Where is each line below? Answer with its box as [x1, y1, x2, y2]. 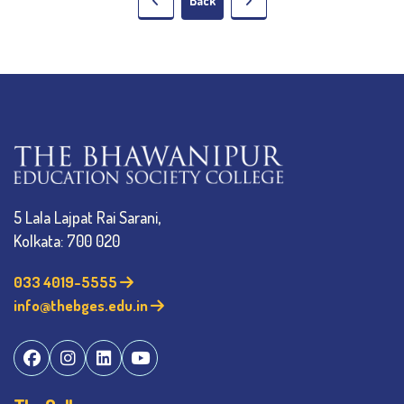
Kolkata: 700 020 [14, 230, 120, 251]
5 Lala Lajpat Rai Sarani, [14, 207, 161, 227]
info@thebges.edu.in [14, 295, 151, 315]
